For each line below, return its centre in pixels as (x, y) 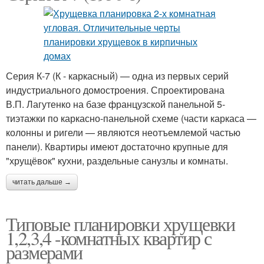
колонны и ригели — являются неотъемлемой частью (123, 132)
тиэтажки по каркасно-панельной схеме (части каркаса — (131, 118)
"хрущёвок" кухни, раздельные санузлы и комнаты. (117, 161)
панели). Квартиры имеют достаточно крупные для (117, 146)
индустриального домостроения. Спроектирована (115, 90)
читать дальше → (42, 182)
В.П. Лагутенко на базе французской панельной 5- (115, 104)
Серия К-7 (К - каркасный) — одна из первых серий (117, 76)
